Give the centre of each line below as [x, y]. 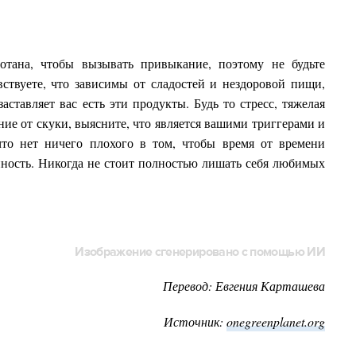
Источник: [195, 321]
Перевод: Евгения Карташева [244, 285]
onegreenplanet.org [276, 321]
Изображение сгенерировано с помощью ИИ [200, 252]
